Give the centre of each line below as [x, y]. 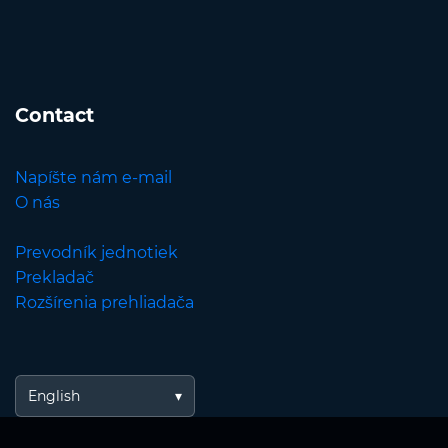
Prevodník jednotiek [96, 253]
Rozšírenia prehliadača [104, 303]
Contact [54, 115]
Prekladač [54, 278]
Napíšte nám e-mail [93, 178]
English [54, 396]
